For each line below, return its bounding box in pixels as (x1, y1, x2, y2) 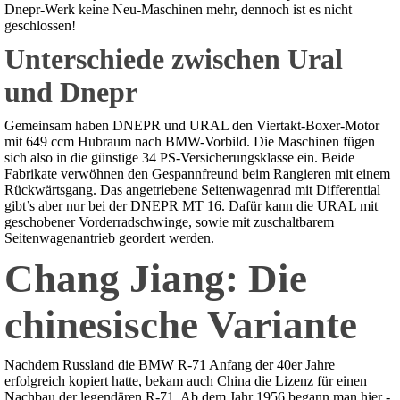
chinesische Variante (4, 303, 357, 348)
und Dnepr (4, 76, 137, 109)
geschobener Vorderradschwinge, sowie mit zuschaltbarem (4, 214, 334, 230)
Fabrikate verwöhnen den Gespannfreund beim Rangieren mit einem (4, 166, 390, 182)
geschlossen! (4, 18, 76, 34)
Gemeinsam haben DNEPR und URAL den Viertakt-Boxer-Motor (4, 118, 379, 134)
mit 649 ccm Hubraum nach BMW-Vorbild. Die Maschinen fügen (4, 134, 375, 150)
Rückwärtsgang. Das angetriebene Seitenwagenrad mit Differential (4, 182, 380, 198)
